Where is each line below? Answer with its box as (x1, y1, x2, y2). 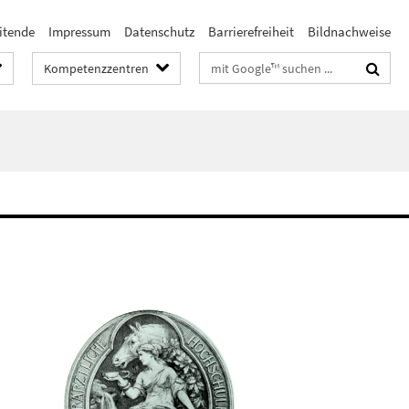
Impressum (48, 23, 110, 40)
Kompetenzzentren (44, 60, 149, 77)
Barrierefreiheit (208, 23, 294, 40)
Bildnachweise (308, 23, 391, 40)
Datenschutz (124, 23, 194, 40)
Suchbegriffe (200, 56, 272, 73)
